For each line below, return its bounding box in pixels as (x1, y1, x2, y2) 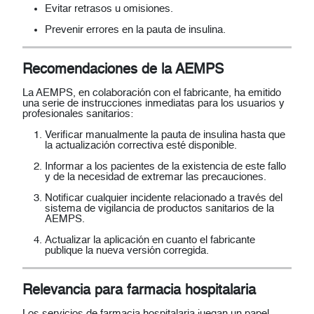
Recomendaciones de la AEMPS (22, 63, 224, 78)
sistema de (45, 203, 98, 214)
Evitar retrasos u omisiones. (45, 4, 173, 15)
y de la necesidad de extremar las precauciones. (45, 172, 266, 183)
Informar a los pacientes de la (45, 161, 182, 172)
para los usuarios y (195, 98, 285, 109)
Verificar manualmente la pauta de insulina (45, 130, 238, 141)
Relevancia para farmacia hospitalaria (22, 284, 256, 299)
